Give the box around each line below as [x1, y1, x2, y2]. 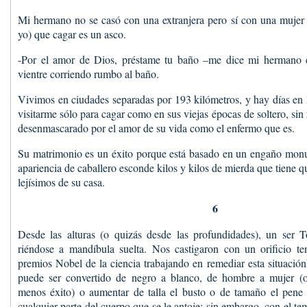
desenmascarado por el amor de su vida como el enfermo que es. [18, 121, 295, 135]
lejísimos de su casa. [18, 175, 105, 189]
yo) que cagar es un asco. [18, 27, 126, 41]
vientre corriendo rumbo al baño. [18, 66, 159, 81]
